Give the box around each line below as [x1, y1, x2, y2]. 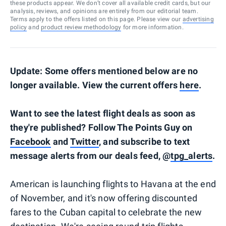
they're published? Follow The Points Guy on [10, 122, 193, 133]
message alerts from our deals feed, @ [10, 150, 171, 161]
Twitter [70, 136, 99, 147]
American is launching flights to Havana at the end [10, 178, 216, 189]
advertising [182, 15, 214, 23]
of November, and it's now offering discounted [10, 192, 198, 203]
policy [10, 23, 27, 31]
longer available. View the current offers [10, 79, 180, 90]
